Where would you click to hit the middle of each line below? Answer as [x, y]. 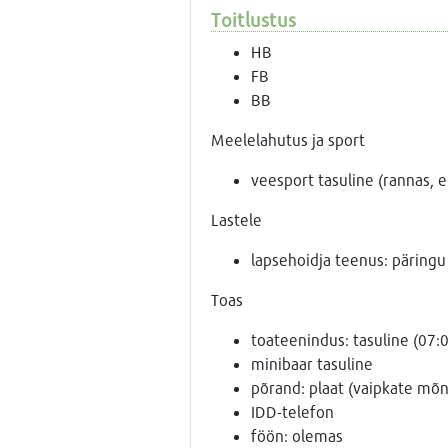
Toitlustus [253, 19]
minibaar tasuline [311, 363]
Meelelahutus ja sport [287, 139]
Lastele [236, 219]
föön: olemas [296, 435]
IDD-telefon [292, 411]
